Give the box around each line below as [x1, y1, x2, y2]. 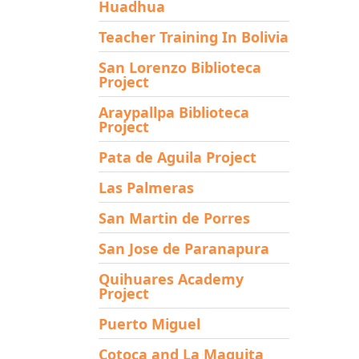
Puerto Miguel [98, 313, 200, 333]
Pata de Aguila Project [98, 147, 256, 167]
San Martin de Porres [98, 208, 250, 228]
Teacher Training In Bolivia [98, 26, 288, 46]
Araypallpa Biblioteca [98, 102, 249, 122]
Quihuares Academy [98, 268, 244, 288]
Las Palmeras [98, 177, 194, 197]
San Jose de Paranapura [98, 238, 269, 258]
